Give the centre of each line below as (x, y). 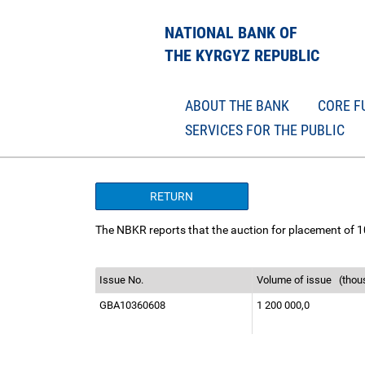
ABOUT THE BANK (237, 106)
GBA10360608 (134, 305)
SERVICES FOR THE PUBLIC (265, 130)
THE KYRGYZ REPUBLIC (242, 55)
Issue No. (124, 280)
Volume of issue (297, 280)
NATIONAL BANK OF (231, 33)
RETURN (172, 196)
